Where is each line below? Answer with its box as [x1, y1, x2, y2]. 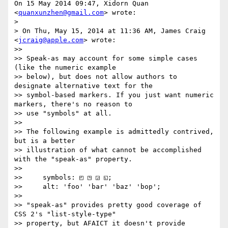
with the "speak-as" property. [14, 155, 132, 163]
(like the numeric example [14, 64, 116, 72]
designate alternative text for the [14, 82, 153, 90]
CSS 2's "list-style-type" [14, 210, 116, 218]
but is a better [14, 137, 75, 145]
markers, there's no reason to [14, 100, 132, 108]
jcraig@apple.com [18, 36, 83, 44]
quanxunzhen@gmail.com [18, 9, 104, 17]
